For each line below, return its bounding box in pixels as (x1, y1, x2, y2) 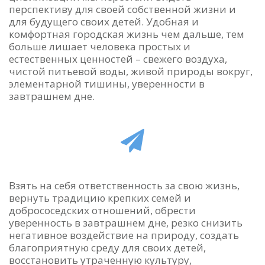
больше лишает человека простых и (9, 40, 190, 54)
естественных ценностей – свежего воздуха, (9, 52, 227, 66)
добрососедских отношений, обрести (9, 203, 196, 218)
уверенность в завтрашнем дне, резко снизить (9, 216, 243, 230)
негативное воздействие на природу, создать (9, 228, 239, 243)
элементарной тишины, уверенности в (9, 77, 205, 91)
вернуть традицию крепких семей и (9, 191, 191, 205)
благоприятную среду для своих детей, (9, 241, 206, 255)
